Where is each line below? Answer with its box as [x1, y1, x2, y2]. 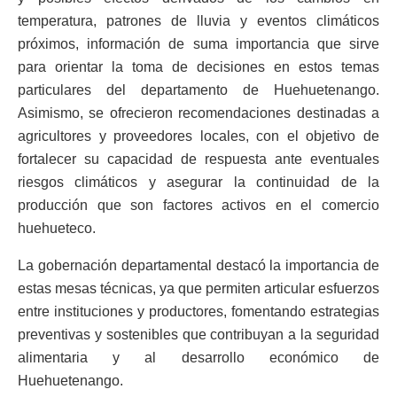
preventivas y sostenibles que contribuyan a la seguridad [18, 327, 379, 343]
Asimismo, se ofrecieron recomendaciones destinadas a [18, 105, 379, 121]
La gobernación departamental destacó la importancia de [18, 258, 379, 274]
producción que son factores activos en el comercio [18, 198, 379, 214]
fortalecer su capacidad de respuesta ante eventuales [18, 152, 379, 167]
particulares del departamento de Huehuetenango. [18, 82, 379, 98]
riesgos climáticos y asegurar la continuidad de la [18, 175, 379, 191]
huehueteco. [18, 221, 96, 237]
